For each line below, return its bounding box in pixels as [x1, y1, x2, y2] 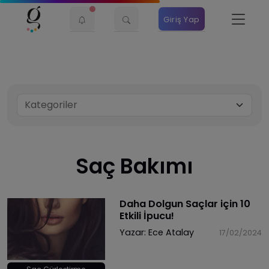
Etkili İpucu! [119, 208, 174, 223]
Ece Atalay [148, 226, 194, 238]
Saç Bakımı [76, 151, 193, 181]
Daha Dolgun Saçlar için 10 [119, 196, 250, 211]
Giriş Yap [163, 14, 200, 25]
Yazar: [119, 226, 148, 238]
